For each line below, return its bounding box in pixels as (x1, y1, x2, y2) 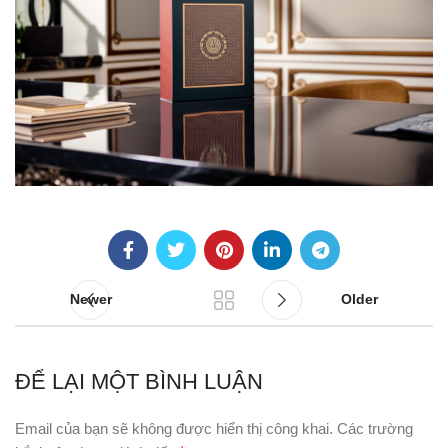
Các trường (337, 420, 413, 438)
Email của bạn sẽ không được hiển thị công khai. (15, 420, 333, 438)
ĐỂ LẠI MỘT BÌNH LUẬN (15, 369, 263, 395)
